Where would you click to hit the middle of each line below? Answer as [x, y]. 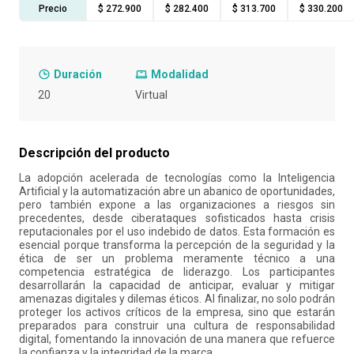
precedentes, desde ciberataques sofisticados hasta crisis [177, 218]
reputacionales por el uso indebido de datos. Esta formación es [177, 232]
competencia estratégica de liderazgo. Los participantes [177, 272]
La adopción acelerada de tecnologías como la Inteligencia [177, 178]
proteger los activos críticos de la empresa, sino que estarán [177, 312]
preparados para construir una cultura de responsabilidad [177, 326]
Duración [78, 74]
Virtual [151, 95]
